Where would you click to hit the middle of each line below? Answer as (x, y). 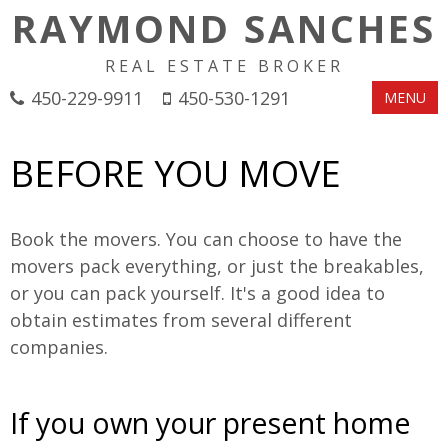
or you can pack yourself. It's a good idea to (197, 293)
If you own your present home (210, 422)
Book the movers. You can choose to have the (206, 239)
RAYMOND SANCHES (224, 28)
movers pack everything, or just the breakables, (217, 266)
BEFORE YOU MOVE (175, 173)
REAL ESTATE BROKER (224, 66)
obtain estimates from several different (181, 320)
